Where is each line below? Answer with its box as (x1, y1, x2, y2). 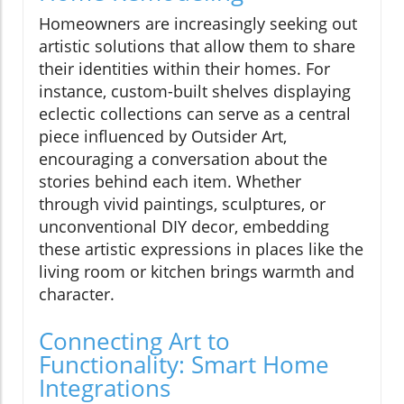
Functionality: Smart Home (39, 347, 329, 381)
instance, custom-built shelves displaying (39, 79, 351, 102)
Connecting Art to (39, 324, 230, 357)
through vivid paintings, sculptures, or (39, 192, 326, 215)
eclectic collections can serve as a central (39, 102, 351, 124)
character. (39, 282, 115, 305)
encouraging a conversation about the (39, 147, 327, 170)
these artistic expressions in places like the (39, 237, 363, 260)
